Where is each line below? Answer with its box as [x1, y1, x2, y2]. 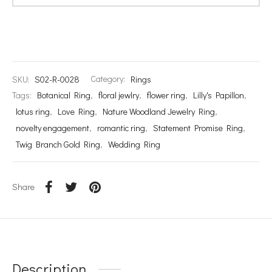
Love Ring [58, 106, 95, 118]
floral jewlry [98, 89, 139, 101]
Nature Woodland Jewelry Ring [103, 106, 215, 118]
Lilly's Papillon [193, 89, 244, 101]
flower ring [147, 89, 185, 101]
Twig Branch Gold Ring [16, 138, 100, 151]
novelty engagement [16, 122, 89, 134]
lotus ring [16, 106, 50, 118]
